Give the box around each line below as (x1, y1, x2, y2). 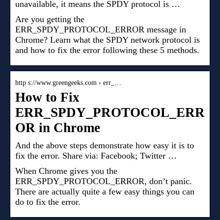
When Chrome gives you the (15, 165, 117, 176)
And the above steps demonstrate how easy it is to (15, 140, 194, 150)
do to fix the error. (15, 196, 81, 207)
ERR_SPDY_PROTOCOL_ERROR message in (15, 24, 186, 34)
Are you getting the (15, 14, 84, 24)
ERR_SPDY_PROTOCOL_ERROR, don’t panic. (15, 176, 192, 186)
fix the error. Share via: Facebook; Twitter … (15, 150, 177, 161)
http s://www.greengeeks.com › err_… (15, 79, 121, 86)
